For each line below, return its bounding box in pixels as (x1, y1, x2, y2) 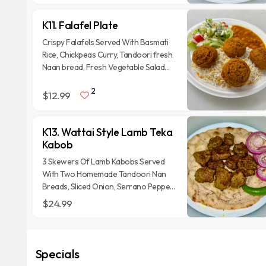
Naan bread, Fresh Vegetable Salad (42, 62, 165, 72)
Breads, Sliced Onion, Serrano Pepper (42, 181, 173, 192)
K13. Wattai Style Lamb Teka (42, 125, 173, 139)
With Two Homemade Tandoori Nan (42, 169, 166, 179)
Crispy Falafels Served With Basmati (42, 37, 169, 47)
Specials (35, 246, 80, 261)
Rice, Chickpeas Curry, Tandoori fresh (42, 49, 173, 60)
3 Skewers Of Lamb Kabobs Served (42, 156, 165, 167)
